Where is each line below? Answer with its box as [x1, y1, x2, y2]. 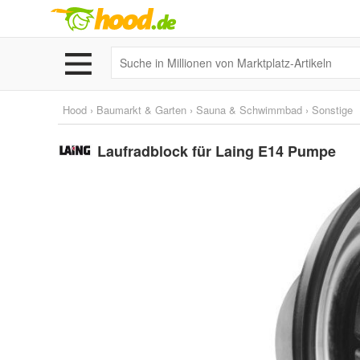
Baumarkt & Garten [96, 102, 186, 117]
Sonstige [312, 102, 353, 117]
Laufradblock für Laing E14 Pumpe [96, 141, 336, 162]
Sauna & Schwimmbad [196, 102, 302, 117]
